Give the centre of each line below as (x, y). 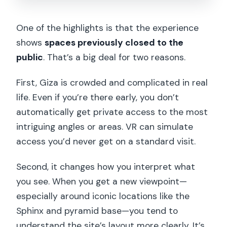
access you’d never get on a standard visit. (106, 142)
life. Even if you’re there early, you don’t (98, 98)
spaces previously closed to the (114, 43)
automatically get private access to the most (112, 112)
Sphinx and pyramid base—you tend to (97, 211)
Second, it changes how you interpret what (106, 167)
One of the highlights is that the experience (108, 28)
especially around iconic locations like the (103, 196)
